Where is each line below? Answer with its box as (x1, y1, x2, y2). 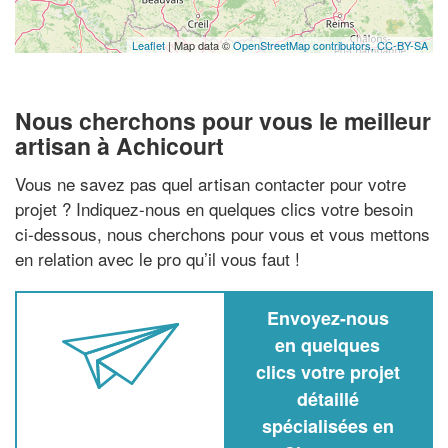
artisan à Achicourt (15, 129, 224, 162)
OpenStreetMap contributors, (233, 37, 377, 53)
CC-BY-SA (377, 37, 428, 53)
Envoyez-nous (266, 304, 389, 331)
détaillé (296, 385, 359, 412)
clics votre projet (255, 358, 400, 385)
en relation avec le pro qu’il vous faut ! (15, 245, 300, 271)
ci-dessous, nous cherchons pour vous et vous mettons (15, 220, 430, 246)
